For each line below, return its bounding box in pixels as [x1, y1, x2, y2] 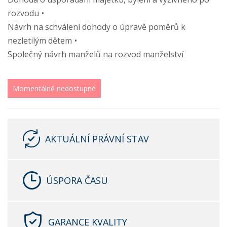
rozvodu [8, 8, 39, 19]
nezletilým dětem [8, 35, 72, 46]
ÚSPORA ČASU [46, 174, 108, 186]
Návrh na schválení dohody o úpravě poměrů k [8, 21, 185, 32]
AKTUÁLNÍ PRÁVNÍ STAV [45, 132, 149, 145]
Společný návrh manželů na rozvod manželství [8, 49, 183, 60]
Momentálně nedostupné [13, 84, 96, 93]
